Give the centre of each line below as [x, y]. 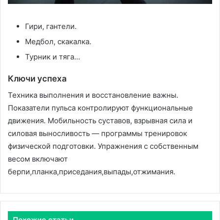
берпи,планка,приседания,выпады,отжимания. [92, 171]
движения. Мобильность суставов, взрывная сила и [100, 120]
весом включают [38, 159]
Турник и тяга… [53, 57]
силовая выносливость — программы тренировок [97, 133]
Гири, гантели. [51, 27]
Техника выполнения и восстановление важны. [93, 95]
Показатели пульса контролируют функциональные [100, 108]
